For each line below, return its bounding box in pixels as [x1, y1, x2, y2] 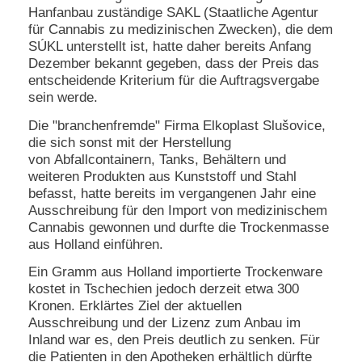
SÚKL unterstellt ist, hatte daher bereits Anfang [28, 39, 311, 55]
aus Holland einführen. [28, 236, 163, 252]
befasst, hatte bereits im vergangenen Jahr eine [28, 185, 316, 201]
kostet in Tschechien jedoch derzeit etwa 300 [28, 281, 299, 297]
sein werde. [28, 90, 98, 106]
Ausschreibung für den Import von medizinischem [28, 202, 327, 218]
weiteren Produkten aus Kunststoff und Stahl [28, 168, 297, 184]
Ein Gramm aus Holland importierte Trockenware [28, 264, 322, 280]
